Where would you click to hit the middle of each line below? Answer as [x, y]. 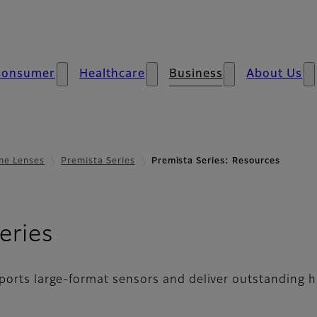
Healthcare [112, 74]
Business [196, 74]
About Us [275, 74]
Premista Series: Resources [215, 161]
